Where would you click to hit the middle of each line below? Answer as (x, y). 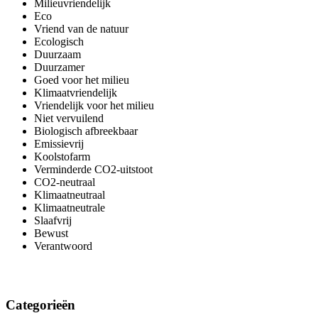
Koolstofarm (62, 156)
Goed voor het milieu (82, 79)
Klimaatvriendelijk (76, 92)
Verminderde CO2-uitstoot (93, 169)
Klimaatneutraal (70, 194)
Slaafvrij (53, 220)
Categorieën (40, 305)
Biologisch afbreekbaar (86, 131)
